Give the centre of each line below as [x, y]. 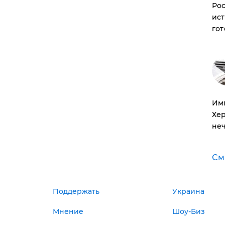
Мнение [68, 211]
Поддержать [76, 191]
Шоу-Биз [189, 211]
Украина [189, 191]
